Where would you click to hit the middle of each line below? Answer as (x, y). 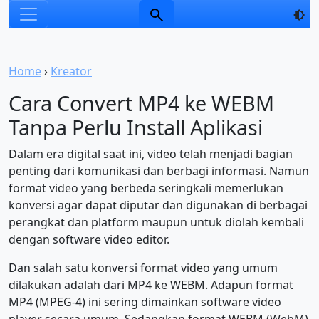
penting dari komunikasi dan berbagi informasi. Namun (159, 171)
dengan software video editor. (89, 239)
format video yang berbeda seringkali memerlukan (146, 188)
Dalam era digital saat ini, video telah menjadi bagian (151, 154)
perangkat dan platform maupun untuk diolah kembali (156, 222)
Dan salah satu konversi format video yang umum (143, 268)
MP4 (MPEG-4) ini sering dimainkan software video (145, 302)
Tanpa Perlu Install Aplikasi (136, 127)
